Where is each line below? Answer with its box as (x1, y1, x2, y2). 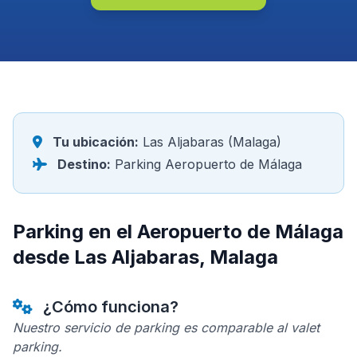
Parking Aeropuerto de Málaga (111, 156, 302, 172)
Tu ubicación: (53, 134, 139, 150)
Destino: (57, 156, 111, 172)
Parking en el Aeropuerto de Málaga (13, 220, 343, 243)
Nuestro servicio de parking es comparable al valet (13, 320, 320, 335)
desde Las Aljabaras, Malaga (13, 245, 278, 269)
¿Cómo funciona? (39, 297, 178, 316)
